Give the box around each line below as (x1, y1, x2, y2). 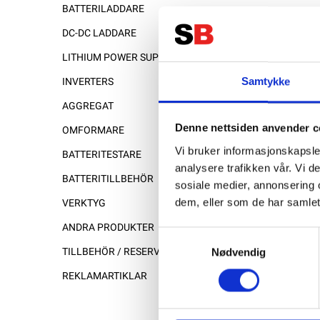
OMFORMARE (62, 124, 124, 136)
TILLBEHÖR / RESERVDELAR (62, 246, 191, 258)
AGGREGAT (62, 100, 114, 112)
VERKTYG (62, 197, 106, 209)
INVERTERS (62, 76, 114, 88)
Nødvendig (211, 246, 266, 259)
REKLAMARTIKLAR (62, 270, 147, 282)
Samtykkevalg (158, 229, 226, 241)
